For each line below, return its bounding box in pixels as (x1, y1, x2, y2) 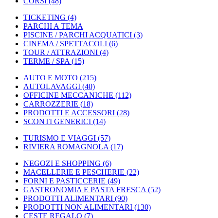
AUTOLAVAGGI (23, 82, 80, 91)
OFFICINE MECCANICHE (23, 91, 113, 99)
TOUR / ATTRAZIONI (23, 48, 98, 56)
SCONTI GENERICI (23, 117, 91, 126)
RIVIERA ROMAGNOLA (23, 143, 109, 151)
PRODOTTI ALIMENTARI (23, 194, 113, 202)
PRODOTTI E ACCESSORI (23, 109, 115, 117)
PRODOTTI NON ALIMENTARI (23, 203, 132, 211)
